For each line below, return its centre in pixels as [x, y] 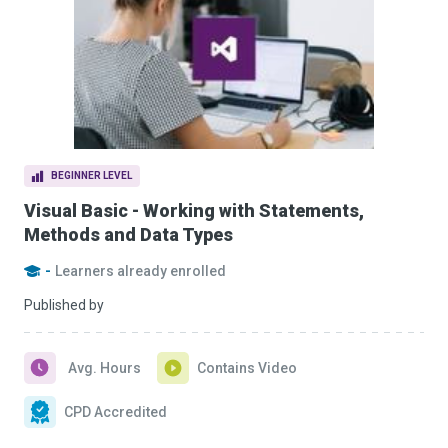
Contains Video [247, 368]
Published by [64, 305]
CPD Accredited [115, 412]
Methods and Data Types [128, 234]
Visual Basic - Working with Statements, [194, 210]
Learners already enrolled [140, 271]
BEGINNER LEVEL [91, 175]
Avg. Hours [104, 368]
